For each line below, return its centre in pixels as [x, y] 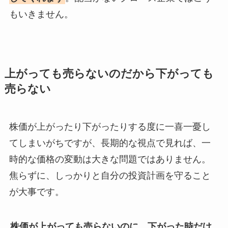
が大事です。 [36, 192]
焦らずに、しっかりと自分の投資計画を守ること [110, 175]
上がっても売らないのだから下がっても [109, 74]
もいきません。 [41, 14]
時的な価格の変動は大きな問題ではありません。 [110, 159]
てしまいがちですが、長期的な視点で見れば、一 [110, 143]
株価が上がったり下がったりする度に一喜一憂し [110, 126]
